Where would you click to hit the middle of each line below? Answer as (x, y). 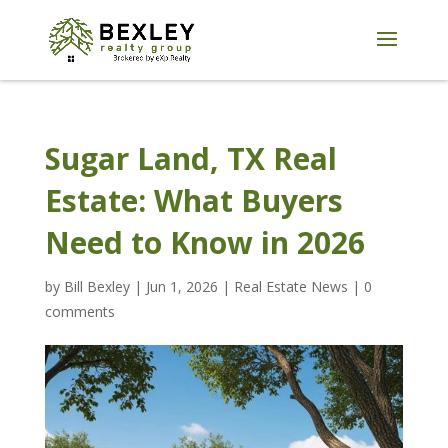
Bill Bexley (96, 286)
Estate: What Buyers (193, 200)
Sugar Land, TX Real (190, 158)
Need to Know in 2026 (204, 242)
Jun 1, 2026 (181, 286)
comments (79, 311)
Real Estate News (290, 286)
